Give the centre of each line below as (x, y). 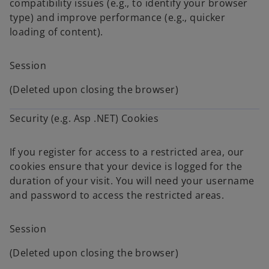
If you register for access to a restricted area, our (127, 152)
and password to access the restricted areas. (117, 195)
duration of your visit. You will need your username (132, 181)
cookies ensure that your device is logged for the (126, 166)
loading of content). (56, 32)
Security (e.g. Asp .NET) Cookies (84, 118)
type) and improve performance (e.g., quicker (118, 17)
